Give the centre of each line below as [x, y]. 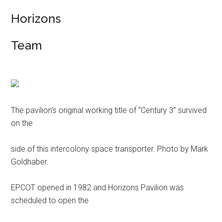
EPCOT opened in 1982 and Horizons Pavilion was [98, 187]
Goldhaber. [30, 162]
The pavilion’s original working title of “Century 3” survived [109, 110]
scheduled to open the [50, 200]
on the [22, 123]
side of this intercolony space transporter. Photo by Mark [110, 149]
